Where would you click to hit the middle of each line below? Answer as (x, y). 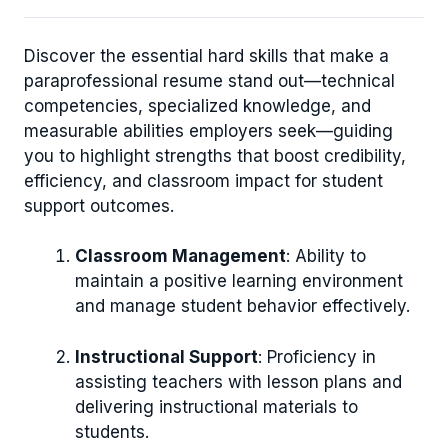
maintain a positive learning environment (239, 281)
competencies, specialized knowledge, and (197, 105)
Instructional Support (166, 356)
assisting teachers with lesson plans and (238, 381)
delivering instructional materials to (216, 406)
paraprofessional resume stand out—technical (209, 80)
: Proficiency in (317, 356)
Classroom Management (180, 256)
